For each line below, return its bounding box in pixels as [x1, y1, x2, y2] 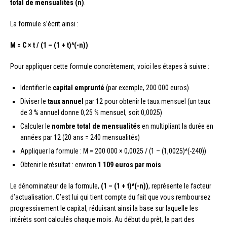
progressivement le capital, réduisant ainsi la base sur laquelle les [10, 204, 198, 212]
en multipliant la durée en [140, 122, 213, 130]
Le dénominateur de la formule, [10, 181, 101, 190]
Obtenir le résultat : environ [20, 160, 98, 169]
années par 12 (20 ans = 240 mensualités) [20, 133, 140, 141]
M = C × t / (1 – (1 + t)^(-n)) [10, 41, 88, 49]
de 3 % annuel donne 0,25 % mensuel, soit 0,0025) [20, 108, 162, 117]
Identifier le [20, 83, 53, 92]
